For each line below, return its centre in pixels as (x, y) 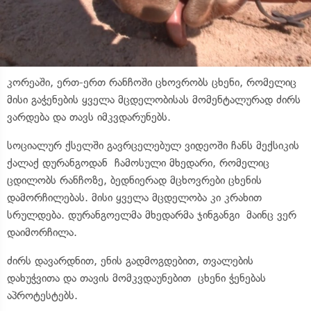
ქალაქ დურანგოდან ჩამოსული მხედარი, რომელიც (138, 162)
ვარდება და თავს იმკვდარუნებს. (89, 117)
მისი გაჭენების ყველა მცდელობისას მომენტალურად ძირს (154, 99)
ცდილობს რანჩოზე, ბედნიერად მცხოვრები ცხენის (134, 180)
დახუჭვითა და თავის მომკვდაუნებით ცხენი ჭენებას (136, 278)
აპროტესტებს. (42, 295)
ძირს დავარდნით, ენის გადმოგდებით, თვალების (130, 260)
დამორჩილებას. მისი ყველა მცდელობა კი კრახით (134, 197)
